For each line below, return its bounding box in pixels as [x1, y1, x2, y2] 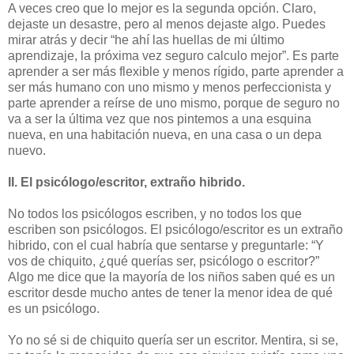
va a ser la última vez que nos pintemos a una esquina [8, 111, 311, 126]
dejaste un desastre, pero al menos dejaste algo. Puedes [8, 17, 326, 31]
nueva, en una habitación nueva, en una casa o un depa [8, 127, 322, 141]
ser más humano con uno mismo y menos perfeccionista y [8, 80, 331, 94]
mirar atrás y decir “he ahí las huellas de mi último [8, 32, 284, 47]
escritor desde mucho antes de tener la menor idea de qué [8, 285, 333, 299]
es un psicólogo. [8, 301, 100, 315]
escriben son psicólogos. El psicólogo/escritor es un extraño [8, 222, 343, 236]
